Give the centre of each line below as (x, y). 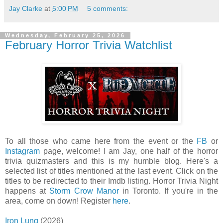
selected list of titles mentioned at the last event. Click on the (111, 171)
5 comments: (108, 8)
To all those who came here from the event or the (101, 141)
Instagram (22, 151)
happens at (27, 191)
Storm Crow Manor (84, 191)
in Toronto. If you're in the (168, 191)
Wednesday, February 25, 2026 (65, 35)
